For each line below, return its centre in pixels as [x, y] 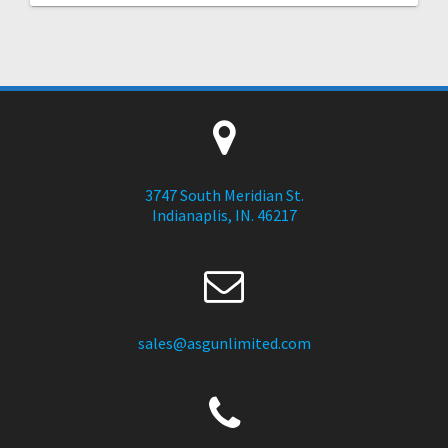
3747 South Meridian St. [224, 194]
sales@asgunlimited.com [224, 342]
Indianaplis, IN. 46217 [224, 214]
